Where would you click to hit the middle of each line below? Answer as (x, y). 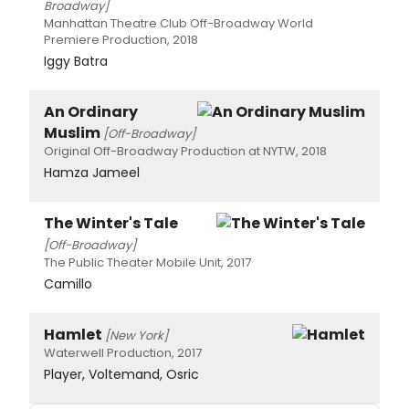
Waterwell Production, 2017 (123, 353)
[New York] (136, 336)
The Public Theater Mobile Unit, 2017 (147, 263)
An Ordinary (91, 112)
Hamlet (73, 335)
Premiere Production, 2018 (121, 40)
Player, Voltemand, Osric (121, 375)
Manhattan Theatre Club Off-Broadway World (178, 24)
